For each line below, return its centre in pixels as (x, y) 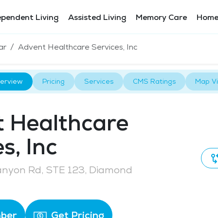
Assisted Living (97, 17)
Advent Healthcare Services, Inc (78, 47)
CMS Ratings (154, 81)
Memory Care (161, 17)
